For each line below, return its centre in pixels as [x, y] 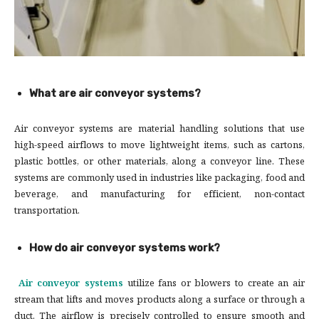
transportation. [47, 212]
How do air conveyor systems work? [125, 248]
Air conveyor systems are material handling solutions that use [159, 130]
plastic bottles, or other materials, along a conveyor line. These [159, 163]
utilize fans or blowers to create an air [216, 284]
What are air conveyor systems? [115, 94]
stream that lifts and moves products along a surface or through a [159, 301]
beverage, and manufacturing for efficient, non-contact [159, 195]
